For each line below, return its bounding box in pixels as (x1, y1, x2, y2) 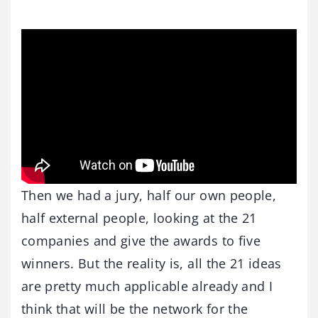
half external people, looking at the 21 (21, 209, 257, 226)
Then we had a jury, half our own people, (21, 186, 277, 204)
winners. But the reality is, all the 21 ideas (21, 254, 282, 272)
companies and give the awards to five (21, 231, 261, 249)
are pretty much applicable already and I (21, 277, 273, 295)
